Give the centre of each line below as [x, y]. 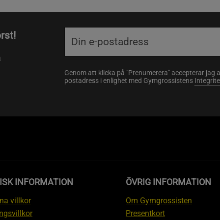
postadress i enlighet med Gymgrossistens [129, 81]
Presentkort [145, 214]
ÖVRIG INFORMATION [168, 182]
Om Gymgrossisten [159, 201]
